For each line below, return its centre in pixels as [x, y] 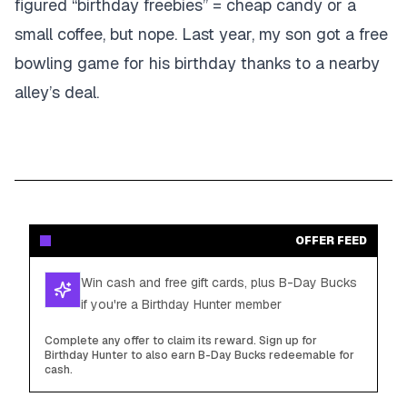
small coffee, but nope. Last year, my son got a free [201, 34]
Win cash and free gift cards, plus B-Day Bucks [219, 283]
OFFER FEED [331, 241]
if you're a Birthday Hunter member [181, 304]
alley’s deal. [57, 92]
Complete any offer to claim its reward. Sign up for [181, 341]
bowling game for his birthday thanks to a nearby [197, 63]
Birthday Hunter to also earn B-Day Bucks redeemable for [199, 355]
